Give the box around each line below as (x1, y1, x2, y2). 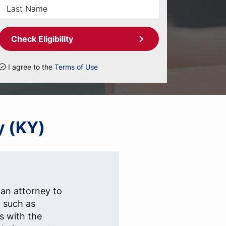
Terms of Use (54, 63, 98, 71)
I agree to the (8, 63, 54, 71)
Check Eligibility (11, 34, 73, 44)
